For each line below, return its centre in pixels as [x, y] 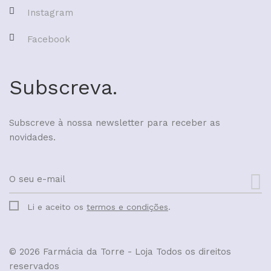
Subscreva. [63, 87]
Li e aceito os [57, 207]
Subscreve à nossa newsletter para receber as [115, 122]
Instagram [50, 12]
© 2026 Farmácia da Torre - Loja [83, 251]
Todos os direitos [194, 251]
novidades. [32, 137]
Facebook [49, 39]
